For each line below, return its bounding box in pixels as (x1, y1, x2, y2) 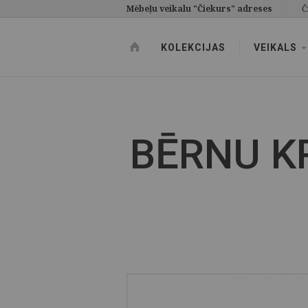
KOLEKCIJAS (161, 41, 225, 53)
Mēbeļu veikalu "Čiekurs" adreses (126, 3, 272, 14)
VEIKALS (254, 41, 300, 53)
